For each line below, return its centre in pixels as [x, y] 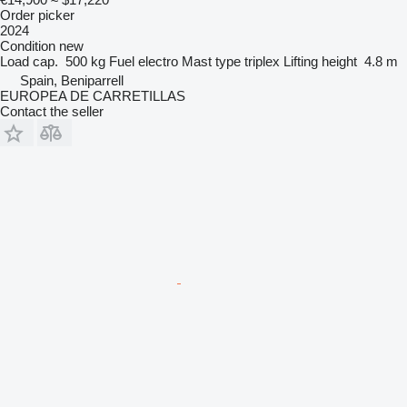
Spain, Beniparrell [72, 80]
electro [158, 61]
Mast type [211, 61]
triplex [262, 61]
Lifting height [320, 61]
